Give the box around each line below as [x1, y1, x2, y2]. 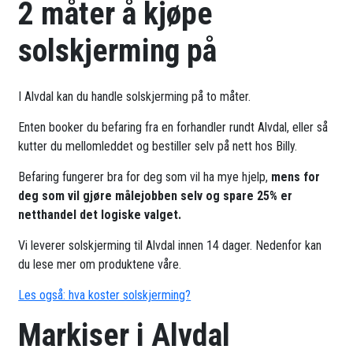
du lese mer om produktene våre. [18, 257, 182, 273]
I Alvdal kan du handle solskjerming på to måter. [18, 89, 251, 105]
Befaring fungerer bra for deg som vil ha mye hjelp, [18, 169, 272, 185]
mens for [271, 169, 321, 185]
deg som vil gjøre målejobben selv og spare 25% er [18, 188, 293, 204]
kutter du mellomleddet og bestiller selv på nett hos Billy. [18, 139, 298, 154]
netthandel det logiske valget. [18, 207, 182, 223]
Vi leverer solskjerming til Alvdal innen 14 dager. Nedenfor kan [18, 238, 322, 254]
